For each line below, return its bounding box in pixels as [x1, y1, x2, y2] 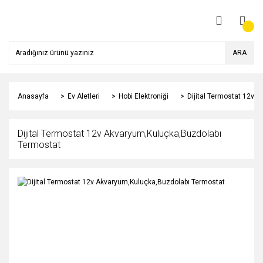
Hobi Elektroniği [119, 92, 168, 100]
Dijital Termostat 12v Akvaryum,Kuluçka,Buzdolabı [18, 128, 221, 139]
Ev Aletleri [68, 92, 100, 100]
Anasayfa [18, 92, 49, 100]
